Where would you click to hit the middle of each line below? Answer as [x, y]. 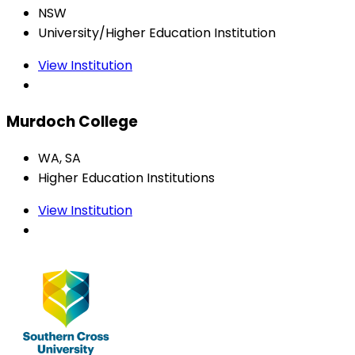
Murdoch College [72, 122]
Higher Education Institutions [126, 177]
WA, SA [59, 158]
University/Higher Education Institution [157, 33]
